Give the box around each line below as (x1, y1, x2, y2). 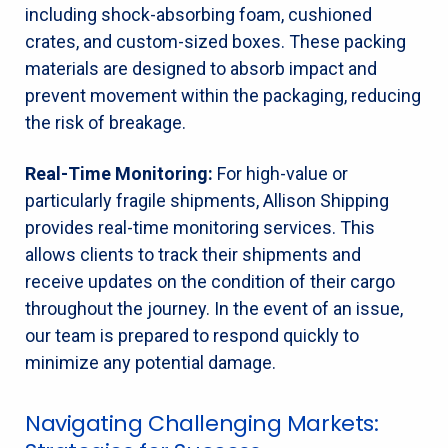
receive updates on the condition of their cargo (25, 270, 395, 292)
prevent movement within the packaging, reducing (25, 84, 421, 106)
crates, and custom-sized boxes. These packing (25, 30, 406, 52)
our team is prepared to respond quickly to (25, 324, 359, 346)
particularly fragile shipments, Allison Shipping (25, 189, 389, 211)
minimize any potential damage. (25, 351, 276, 373)
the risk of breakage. (25, 111, 186, 133)
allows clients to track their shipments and (25, 243, 361, 265)
